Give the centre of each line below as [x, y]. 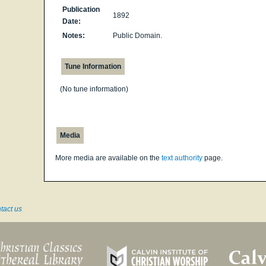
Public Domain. [137, 36]
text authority [182, 158]
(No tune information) [94, 89]
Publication [81, 9]
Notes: [73, 36]
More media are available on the [108, 158]
